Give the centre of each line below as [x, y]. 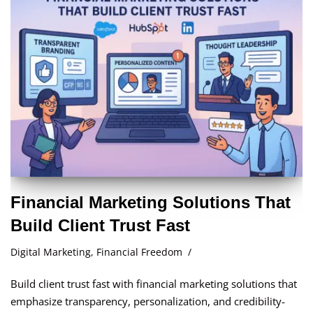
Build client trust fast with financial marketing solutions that [154, 283]
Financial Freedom [139, 252]
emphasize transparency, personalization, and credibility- [148, 301]
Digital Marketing [51, 252]
